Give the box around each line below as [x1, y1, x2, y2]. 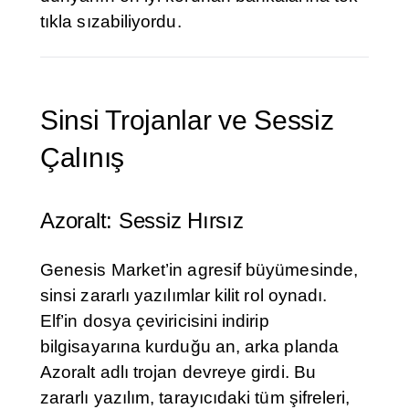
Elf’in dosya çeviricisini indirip [40, 311, 269, 331]
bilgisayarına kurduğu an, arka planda [40, 337, 339, 357]
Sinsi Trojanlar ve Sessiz [40, 105, 334, 136]
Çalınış [40, 142, 124, 173]
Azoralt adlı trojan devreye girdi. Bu [40, 362, 316, 383]
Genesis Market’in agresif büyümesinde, [40, 260, 359, 280]
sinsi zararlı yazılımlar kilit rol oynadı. [40, 286, 328, 306]
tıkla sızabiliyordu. [40, 12, 182, 32]
